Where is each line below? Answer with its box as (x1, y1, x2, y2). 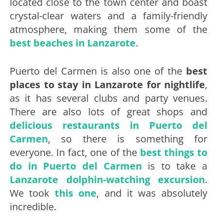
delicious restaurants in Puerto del (10, 119, 207, 132)
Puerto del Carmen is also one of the (10, 64, 186, 78)
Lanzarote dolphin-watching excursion (10, 173, 205, 186)
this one (55, 186, 97, 200)
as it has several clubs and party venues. (10, 92, 207, 105)
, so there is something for (48, 132, 207, 146)
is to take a (141, 159, 207, 173)
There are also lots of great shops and (10, 105, 207, 119)
